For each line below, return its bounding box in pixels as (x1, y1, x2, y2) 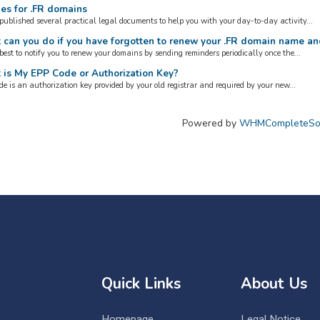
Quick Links (101, 274, 181, 294)
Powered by (182, 116, 240, 130)
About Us (240, 274, 307, 294)
